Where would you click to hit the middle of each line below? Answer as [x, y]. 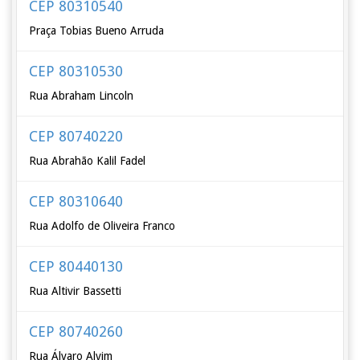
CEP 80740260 [76, 331]
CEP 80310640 [76, 201]
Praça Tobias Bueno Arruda [97, 31]
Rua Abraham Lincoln [82, 96]
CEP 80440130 [76, 266]
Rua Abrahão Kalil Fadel [88, 161]
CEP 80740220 [76, 136]
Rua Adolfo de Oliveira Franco [102, 226]
